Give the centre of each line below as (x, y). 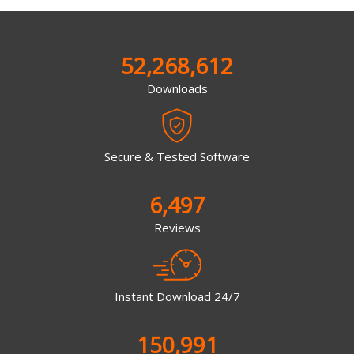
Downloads (177, 88)
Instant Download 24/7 (177, 296)
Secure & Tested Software (177, 156)
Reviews (177, 228)
